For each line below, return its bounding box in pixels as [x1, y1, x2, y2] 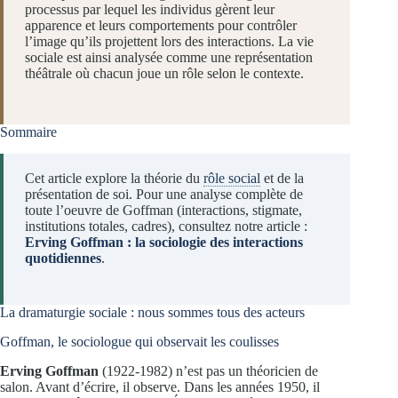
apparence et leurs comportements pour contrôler [25, 18, 297, 34]
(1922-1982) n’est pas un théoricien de [99, 362, 318, 378]
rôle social [203, 171, 260, 187]
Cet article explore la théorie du [25, 171, 203, 187]
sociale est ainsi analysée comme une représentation [25, 50, 313, 66]
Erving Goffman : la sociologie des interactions [25, 235, 303, 251]
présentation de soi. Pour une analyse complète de [25, 187, 303, 203]
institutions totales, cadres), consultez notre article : [25, 219, 307, 235]
